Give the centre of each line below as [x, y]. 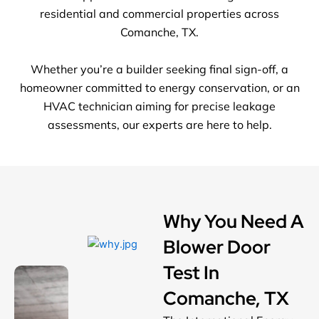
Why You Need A [233, 222]
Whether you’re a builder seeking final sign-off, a [159, 69]
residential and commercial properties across [159, 14]
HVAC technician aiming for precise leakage [159, 106]
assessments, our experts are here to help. [159, 124]
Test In [191, 273]
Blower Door [216, 247]
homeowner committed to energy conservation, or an [159, 87]
